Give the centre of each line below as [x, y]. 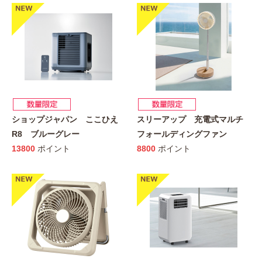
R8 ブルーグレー [46, 134]
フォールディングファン [182, 134]
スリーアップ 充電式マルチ [190, 119]
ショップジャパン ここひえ [65, 119]
